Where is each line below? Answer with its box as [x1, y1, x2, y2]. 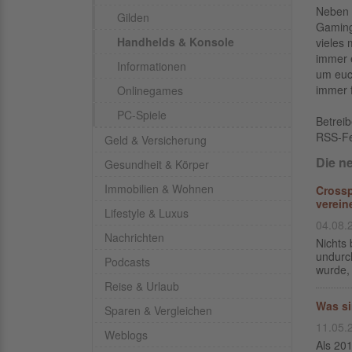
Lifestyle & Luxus [104, 205, 189, 221]
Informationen [117, 58, 186, 74]
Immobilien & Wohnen [104, 181, 214, 196]
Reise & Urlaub [104, 278, 179, 294]
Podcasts [104, 254, 150, 269]
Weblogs [104, 327, 148, 343]
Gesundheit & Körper [104, 156, 209, 172]
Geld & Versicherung [104, 132, 207, 148]
